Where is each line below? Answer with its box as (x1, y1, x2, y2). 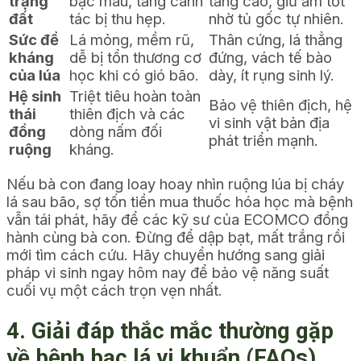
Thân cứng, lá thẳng (209, 30, 342, 48)
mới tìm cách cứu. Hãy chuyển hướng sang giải (6, 246, 325, 264)
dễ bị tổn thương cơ (69, 48, 201, 66)
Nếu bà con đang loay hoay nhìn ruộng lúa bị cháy (6, 175, 344, 193)
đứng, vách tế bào (209, 48, 332, 66)
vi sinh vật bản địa (209, 113, 330, 131)
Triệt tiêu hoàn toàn (69, 86, 201, 105)
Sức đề (9, 30, 59, 48)
